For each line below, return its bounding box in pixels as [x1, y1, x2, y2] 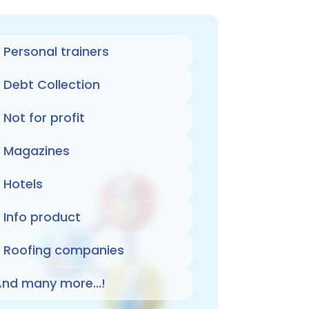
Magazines [3, 141, 70, 159]
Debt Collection [3, 75, 100, 93]
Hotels [3, 175, 43, 192]
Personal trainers [3, 42, 109, 60]
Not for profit [3, 108, 85, 126]
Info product [3, 208, 81, 226]
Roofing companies [3, 241, 124, 259]
